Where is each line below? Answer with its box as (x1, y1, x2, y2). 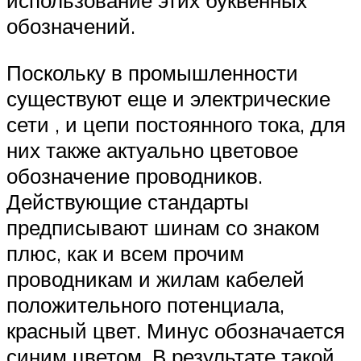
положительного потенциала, (6, 291, 284, 317)
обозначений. (6, 13, 135, 39)
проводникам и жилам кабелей (6, 265, 305, 292)
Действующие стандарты (6, 188, 249, 214)
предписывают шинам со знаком (6, 214, 320, 240)
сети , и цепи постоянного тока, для (6, 110, 346, 137)
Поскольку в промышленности (6, 59, 298, 85)
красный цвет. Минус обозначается (6, 317, 345, 343)
